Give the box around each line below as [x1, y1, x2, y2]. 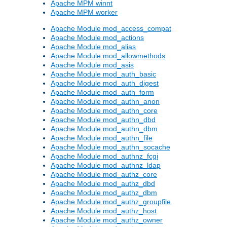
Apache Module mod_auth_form [51, 88, 154, 97]
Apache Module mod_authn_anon [51, 97, 160, 106]
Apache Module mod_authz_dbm [51, 188, 157, 197]
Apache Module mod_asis [51, 61, 134, 69]
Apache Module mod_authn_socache [51, 143, 170, 152]
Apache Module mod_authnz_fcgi [51, 152, 158, 161]
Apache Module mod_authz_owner [51, 216, 163, 224]
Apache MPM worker [51, 8, 118, 17]
